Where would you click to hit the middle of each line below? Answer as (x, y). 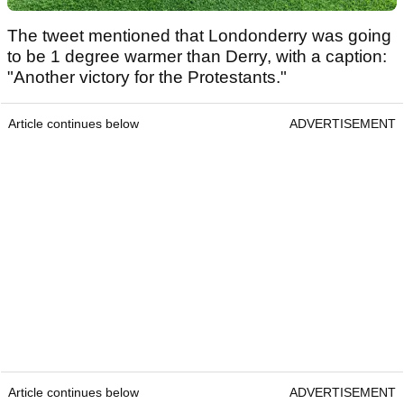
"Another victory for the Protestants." (147, 78)
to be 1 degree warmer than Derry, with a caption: (197, 57)
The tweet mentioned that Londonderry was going (199, 36)
